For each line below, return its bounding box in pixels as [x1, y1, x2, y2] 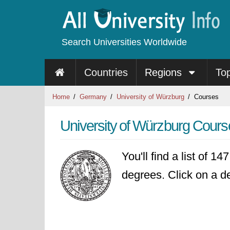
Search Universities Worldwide [62, 37, 187, 47]
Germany [80, 93, 107, 101]
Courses [192, 93, 219, 101]
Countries [84, 67, 128, 78]
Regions [144, 67, 185, 78]
